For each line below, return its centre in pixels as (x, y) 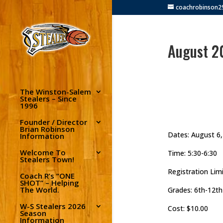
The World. (40, 189)
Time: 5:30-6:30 (192, 153)
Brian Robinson (47, 129)
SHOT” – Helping (50, 182)
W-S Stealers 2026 (53, 206)
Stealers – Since (48, 98)
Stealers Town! (47, 159)
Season (33, 213)
